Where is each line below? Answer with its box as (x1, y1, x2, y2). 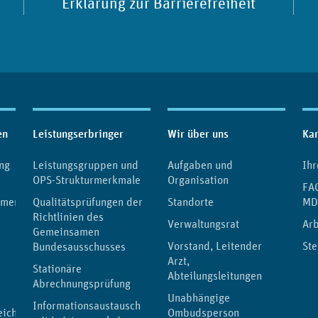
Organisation (168, 172, 229, 187)
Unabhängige (168, 290, 230, 305)
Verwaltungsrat (168, 216, 239, 231)
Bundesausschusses (33, 238, 126, 253)
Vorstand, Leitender (168, 238, 262, 253)
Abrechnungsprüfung (33, 275, 131, 290)
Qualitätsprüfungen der (33, 194, 143, 209)
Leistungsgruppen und (33, 157, 138, 172)
